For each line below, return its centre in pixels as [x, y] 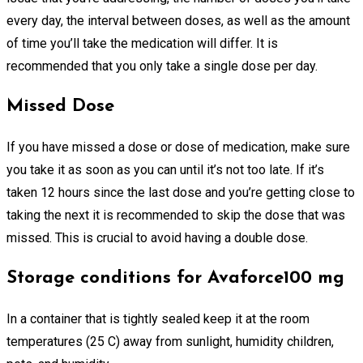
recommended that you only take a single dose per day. [162, 66]
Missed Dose [60, 106]
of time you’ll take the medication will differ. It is [142, 43]
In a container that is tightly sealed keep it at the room [158, 318]
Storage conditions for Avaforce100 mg [175, 278]
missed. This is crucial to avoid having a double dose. [157, 237]
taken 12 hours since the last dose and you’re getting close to [181, 192]
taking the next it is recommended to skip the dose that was [176, 215]
